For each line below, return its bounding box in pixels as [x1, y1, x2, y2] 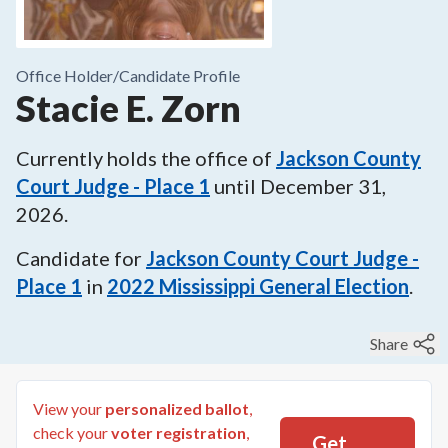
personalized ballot [105, 399, 249, 418]
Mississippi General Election [159, 274, 409, 298]
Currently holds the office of [16, 146, 272, 170]
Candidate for [16, 246, 142, 270]
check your [33, 423, 108, 442]
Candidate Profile [119, 66, 240, 85]
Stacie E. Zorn [16, 86, 241, 130]
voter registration [111, 423, 246, 442]
